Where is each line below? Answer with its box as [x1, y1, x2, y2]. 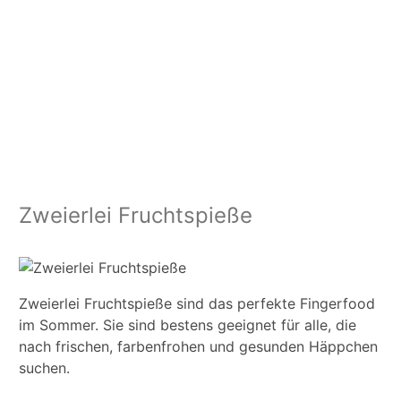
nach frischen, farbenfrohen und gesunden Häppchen [19, 337, 378, 356]
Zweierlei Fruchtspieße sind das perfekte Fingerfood [19, 294, 375, 313]
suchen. [19, 359, 70, 378]
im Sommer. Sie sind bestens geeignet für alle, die [19, 316, 356, 335]
